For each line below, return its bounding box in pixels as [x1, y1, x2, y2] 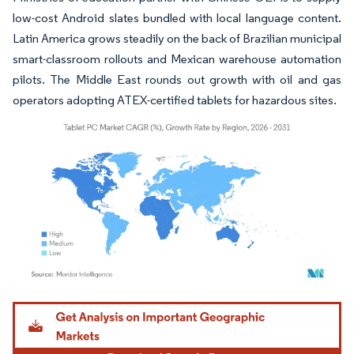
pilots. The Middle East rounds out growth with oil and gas [13, 71, 341, 87]
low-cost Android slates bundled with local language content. [13, 9, 341, 25]
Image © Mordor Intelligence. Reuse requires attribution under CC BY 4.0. [20, 298, 315, 311]
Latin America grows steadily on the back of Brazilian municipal [13, 30, 341, 46]
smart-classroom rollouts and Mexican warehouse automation [13, 51, 341, 66]
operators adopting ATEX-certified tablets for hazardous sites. [13, 92, 337, 107]
